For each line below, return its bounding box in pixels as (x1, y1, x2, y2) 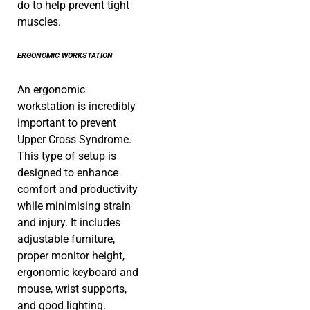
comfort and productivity (17, 183, 138, 197)
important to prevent (17, 116, 116, 130)
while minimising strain (17, 199, 131, 213)
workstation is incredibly (17, 100, 136, 113)
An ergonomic (17, 83, 85, 97)
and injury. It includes (17, 216, 120, 230)
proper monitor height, (17, 249, 125, 263)
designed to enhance (17, 166, 118, 180)
